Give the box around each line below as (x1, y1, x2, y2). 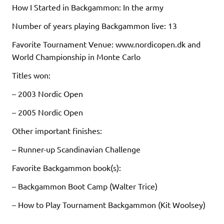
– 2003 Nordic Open (12, 88, 83, 99)
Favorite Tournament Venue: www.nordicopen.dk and (12, 39, 200, 49)
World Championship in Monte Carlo (12, 51, 140, 62)
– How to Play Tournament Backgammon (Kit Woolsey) (12, 199, 205, 210)
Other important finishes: (12, 125, 102, 136)
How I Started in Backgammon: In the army (12, 2, 163, 12)
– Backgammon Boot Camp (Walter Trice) (12, 181, 157, 191)
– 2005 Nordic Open (12, 107, 83, 117)
